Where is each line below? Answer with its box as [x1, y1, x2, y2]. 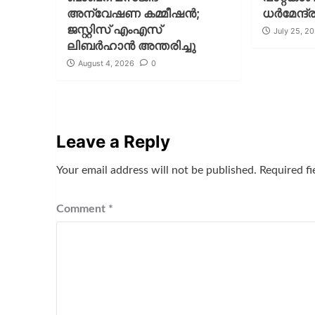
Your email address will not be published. [56, 165, 257, 176]
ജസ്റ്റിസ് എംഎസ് [66, 22, 162, 37]
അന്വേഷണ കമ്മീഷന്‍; [66, 6, 200, 21]
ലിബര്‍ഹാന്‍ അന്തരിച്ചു [66, 39, 195, 53]
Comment [56, 203, 108, 215]
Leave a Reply [56, 131, 170, 153]
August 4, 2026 [77, 58, 134, 69]
